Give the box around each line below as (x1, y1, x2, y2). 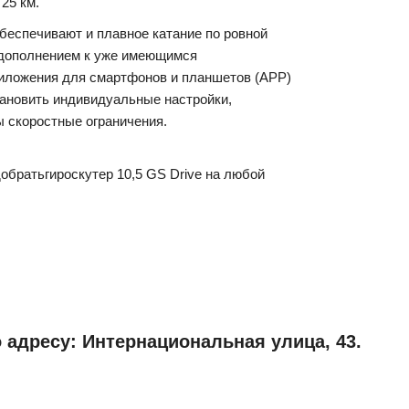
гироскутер (45, 166, 113, 183)
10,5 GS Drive (113, 166, 202, 183)
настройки (164, 91, 228, 108)
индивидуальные (53, 91, 161, 108)
